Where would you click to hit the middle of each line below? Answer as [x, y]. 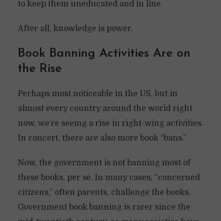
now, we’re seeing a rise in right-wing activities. [110, 123]
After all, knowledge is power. [75, 29]
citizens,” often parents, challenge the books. [104, 192]
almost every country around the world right [105, 109]
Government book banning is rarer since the [104, 207]
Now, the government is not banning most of [104, 163]
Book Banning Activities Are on [104, 54]
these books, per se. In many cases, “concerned [109, 178]
